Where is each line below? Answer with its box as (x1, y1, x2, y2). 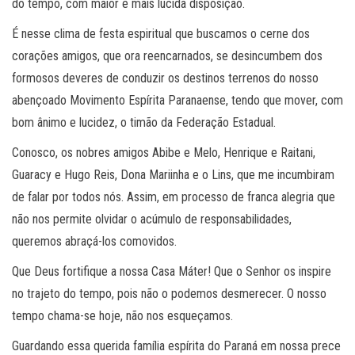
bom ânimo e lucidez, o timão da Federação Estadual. (12, 114, 276, 130)
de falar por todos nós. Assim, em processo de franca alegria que (12, 189, 335, 204)
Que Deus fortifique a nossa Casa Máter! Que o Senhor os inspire (12, 263, 331, 279)
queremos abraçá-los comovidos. (12, 233, 177, 249)
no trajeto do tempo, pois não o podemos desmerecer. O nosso (12, 285, 326, 301)
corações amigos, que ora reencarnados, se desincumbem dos (12, 48, 323, 63)
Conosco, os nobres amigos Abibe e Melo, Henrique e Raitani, (12, 144, 315, 160)
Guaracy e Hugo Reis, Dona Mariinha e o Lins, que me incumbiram (12, 166, 334, 182)
